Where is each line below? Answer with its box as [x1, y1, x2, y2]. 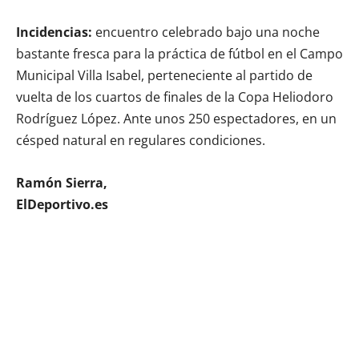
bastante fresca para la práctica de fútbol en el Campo [16, 44, 343, 63]
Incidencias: [16, 22, 92, 41]
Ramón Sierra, [16, 173, 107, 192]
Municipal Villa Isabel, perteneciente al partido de [16, 66, 313, 84]
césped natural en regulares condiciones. [16, 131, 265, 149]
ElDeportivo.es [16, 195, 108, 213]
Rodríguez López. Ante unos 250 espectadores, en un [16, 109, 337, 127]
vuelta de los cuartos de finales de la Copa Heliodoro [16, 87, 333, 106]
